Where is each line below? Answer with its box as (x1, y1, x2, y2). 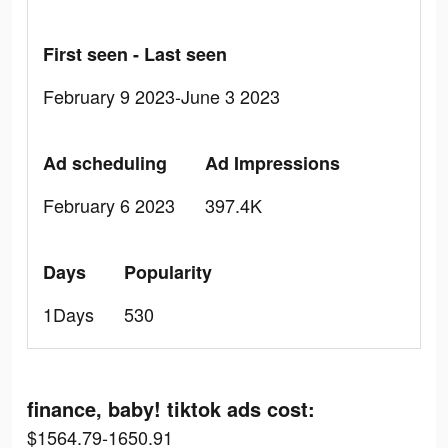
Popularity (124, 259, 212, 285)
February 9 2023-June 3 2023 (43, 83, 280, 109)
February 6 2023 (43, 192, 175, 218)
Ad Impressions (205, 150, 340, 176)
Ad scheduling (43, 150, 167, 176)
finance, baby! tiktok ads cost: (27, 394, 315, 423)
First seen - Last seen (43, 41, 227, 67)
